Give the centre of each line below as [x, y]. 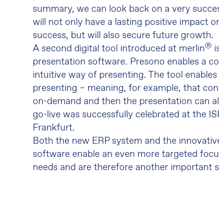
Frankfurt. [54, 128]
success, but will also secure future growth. [123, 35]
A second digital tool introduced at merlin [119, 49]
